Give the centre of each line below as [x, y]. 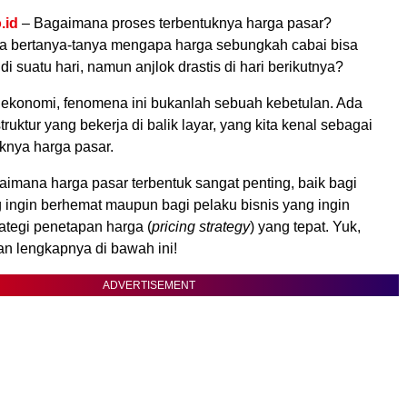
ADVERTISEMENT [149, 286]
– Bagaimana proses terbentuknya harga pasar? [177, 24]
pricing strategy [201, 227]
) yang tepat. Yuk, [305, 227]
